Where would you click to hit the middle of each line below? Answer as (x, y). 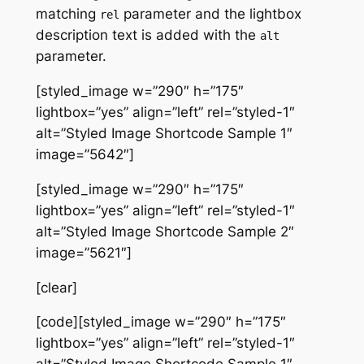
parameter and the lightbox (210, 14)
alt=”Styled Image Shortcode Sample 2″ (165, 231)
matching (67, 14)
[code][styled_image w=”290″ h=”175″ (160, 322)
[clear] (56, 287)
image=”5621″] (83, 252)
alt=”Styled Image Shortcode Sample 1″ (164, 134)
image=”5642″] (84, 155)
